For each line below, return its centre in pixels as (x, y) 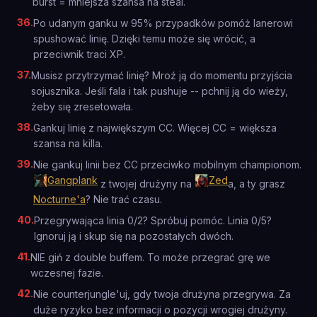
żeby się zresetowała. (82, 106)
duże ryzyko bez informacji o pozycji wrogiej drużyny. (160, 310)
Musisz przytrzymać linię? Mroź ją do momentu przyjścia (162, 75)
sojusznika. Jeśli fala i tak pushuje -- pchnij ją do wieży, (160, 91)
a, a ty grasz (257, 184)
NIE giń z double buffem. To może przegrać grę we (150, 257)
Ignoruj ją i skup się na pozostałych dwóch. (134, 236)
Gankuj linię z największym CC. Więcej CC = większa (155, 128)
